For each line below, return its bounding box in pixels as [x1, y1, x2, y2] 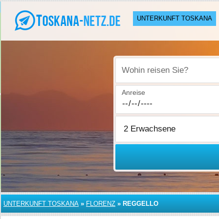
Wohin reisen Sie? [122, 71, 178, 80]
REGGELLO [123, 200, 158, 207]
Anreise [122, 88, 146, 96]
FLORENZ [86, 200, 115, 207]
